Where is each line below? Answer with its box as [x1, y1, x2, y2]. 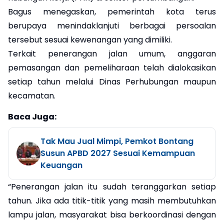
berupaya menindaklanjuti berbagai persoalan [8, 19, 216, 31]
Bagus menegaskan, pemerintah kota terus [8, 5, 216, 17]
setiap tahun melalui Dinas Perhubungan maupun [8, 75, 216, 87]
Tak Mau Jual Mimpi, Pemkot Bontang [40, 135, 193, 147]
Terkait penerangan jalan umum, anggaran [8, 47, 216, 59]
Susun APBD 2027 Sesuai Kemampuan [40, 147, 195, 159]
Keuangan [40, 159, 82, 171]
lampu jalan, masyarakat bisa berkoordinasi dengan [8, 208, 216, 220]
